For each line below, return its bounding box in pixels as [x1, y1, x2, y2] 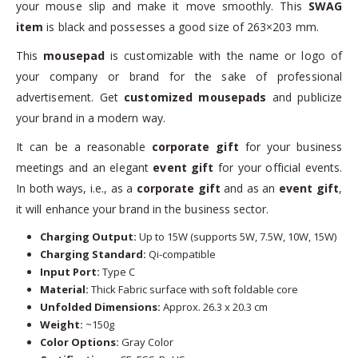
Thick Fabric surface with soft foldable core [88, 281, 298, 296]
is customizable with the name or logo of [104, 47, 342, 63]
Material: [39, 281, 89, 296]
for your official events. [213, 159, 343, 175]
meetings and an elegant [16, 159, 153, 175]
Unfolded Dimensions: [39, 299, 161, 314]
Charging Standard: [39, 246, 146, 261]
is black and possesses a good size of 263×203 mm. [43, 18, 319, 34]
